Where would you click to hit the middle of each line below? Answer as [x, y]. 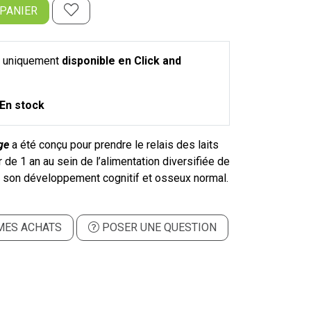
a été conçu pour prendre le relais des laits [114, 145]
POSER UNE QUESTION [158, 227]
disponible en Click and [121, 61]
